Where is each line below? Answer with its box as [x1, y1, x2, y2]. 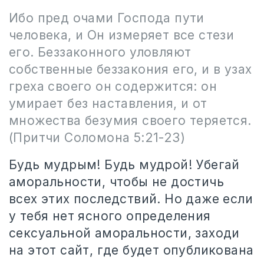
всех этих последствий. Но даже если [9, 192, 253, 206]
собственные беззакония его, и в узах [9, 62, 252, 77]
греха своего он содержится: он [9, 79, 217, 94]
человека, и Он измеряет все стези [9, 28, 235, 42]
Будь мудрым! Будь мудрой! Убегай [9, 157, 240, 172]
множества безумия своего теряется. [9, 113, 252, 128]
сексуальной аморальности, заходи [9, 226, 240, 240]
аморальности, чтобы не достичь [9, 174, 224, 189]
